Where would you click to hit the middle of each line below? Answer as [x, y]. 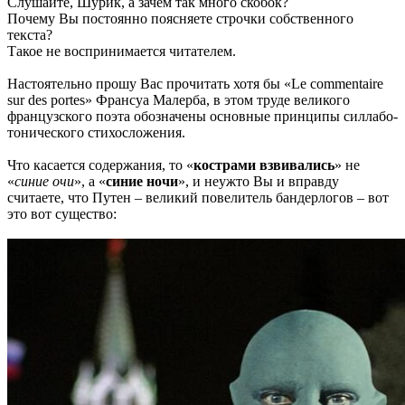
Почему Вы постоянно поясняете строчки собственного [180, 19]
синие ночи [142, 182]
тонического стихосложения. [96, 133]
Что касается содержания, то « [100, 165]
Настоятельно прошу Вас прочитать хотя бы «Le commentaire [195, 84]
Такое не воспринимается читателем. [122, 52]
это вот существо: [62, 214]
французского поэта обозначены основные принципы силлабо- [202, 117]
